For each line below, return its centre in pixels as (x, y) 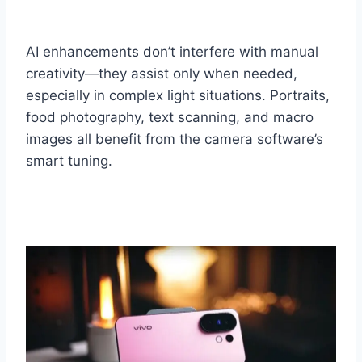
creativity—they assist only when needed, (162, 73)
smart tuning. (69, 160)
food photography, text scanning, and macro (170, 117)
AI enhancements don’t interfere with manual (172, 51)
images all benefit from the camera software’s (175, 139)
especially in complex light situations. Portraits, (178, 95)
